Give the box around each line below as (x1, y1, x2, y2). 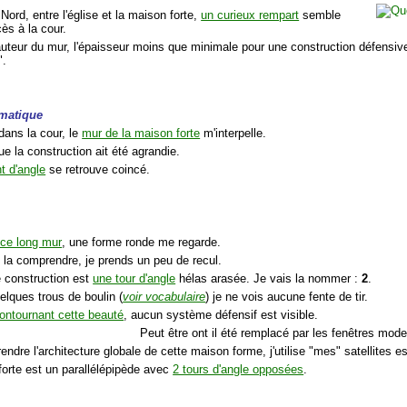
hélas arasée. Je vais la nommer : (175, 271, 362, 285)
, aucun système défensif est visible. (124, 307, 319, 322)
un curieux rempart (201, 7, 300, 22)
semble (299, 7, 342, 22)
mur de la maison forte (82, 125, 201, 140)
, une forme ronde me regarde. (62, 234, 222, 249)
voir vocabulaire (123, 289, 206, 303)
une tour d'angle (93, 271, 176, 285)
